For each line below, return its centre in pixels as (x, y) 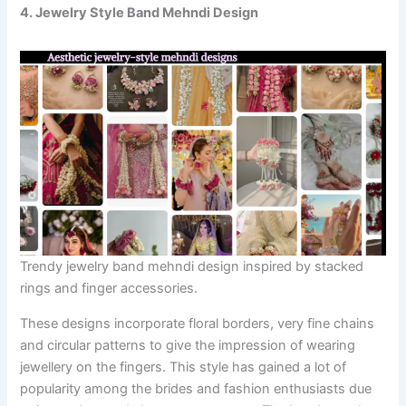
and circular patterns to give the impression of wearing (188, 345)
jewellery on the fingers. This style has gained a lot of (184, 367)
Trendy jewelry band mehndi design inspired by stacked (192, 267)
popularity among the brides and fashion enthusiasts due (196, 388)
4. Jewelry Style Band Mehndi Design (140, 13)
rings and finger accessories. (109, 289)
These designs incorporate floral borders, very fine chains (198, 323)
